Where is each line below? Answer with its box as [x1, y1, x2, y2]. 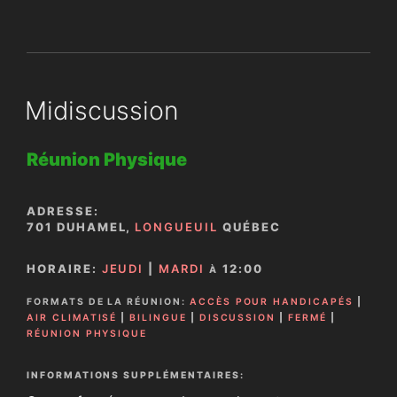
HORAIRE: [27, 261, 102, 276]
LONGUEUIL [135, 219, 218, 234]
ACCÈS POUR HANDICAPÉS [189, 295, 354, 307]
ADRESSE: [27, 203, 99, 218]
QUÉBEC [217, 219, 281, 234]
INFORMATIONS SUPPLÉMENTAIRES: [27, 370, 245, 382]
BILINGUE [129, 311, 187, 323]
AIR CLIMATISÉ [27, 311, 118, 323]
